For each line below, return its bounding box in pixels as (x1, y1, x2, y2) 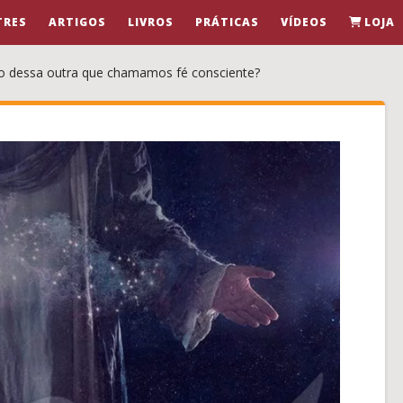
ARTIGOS (49, 14, 107, 30)
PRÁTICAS (195, 14, 260, 30)
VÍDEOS (281, 14, 328, 30)
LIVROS (128, 14, 175, 30)
